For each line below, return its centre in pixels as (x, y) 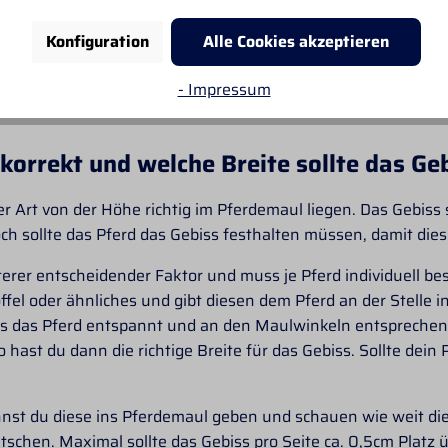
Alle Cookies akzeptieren (295, 41)
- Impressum (224, 89)
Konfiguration (97, 41)
